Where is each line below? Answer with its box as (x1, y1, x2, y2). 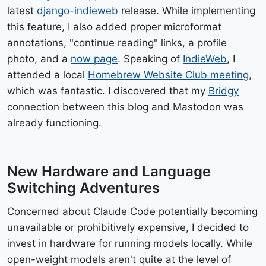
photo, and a (7, 53, 71, 65)
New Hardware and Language (7, 163, 211, 180)
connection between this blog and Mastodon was (7, 101, 243, 113)
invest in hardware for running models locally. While (7, 237, 252, 249)
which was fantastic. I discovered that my (7, 85, 208, 97)
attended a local (7, 69, 88, 81)
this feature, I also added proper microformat (7, 21, 221, 33)
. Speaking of (118, 53, 183, 65)
